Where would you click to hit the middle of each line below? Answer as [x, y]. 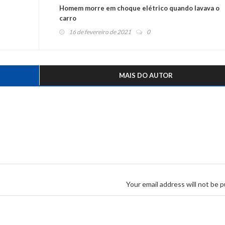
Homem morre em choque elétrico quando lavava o [139, 8]
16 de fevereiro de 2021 [100, 32]
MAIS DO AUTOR [146, 76]
